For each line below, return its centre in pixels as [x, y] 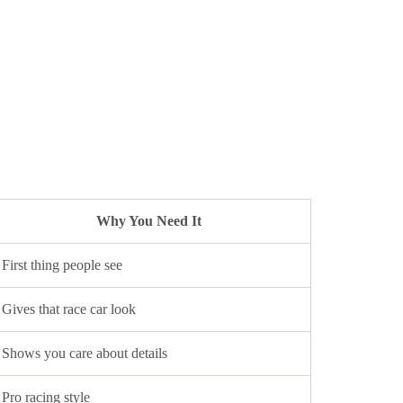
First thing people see [62, 265]
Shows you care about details [85, 353]
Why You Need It [149, 221]
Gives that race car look [69, 309]
